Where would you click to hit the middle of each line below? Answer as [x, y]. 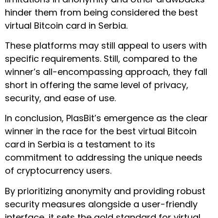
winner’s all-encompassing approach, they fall [106, 72]
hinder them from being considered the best [101, 12]
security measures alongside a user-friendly [101, 204]
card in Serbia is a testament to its [80, 145]
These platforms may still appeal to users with [106, 46]
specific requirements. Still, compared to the [101, 59]
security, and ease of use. [60, 98]
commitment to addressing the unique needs [104, 158]
